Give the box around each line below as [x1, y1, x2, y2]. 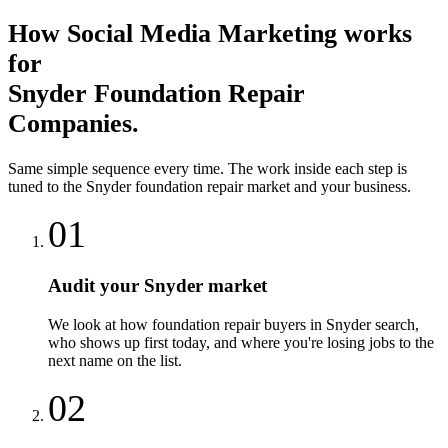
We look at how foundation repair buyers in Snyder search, [48, 315, 419, 333]
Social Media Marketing [67, 18, 337, 48]
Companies [8, 108, 132, 138]
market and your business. [243, 178, 411, 196]
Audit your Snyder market [48, 274, 267, 296]
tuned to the [8, 178, 86, 196]
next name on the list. [48, 351, 182, 369]
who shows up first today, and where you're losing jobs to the [48, 333, 434, 351]
